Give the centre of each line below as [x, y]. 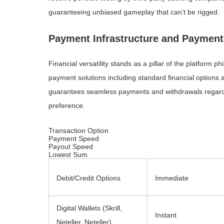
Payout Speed [71, 146]
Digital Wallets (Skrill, [89, 208]
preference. [67, 105]
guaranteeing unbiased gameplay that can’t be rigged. [134, 12]
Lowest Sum [68, 154]
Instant [166, 215]
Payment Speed [74, 138]
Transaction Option [78, 130]
